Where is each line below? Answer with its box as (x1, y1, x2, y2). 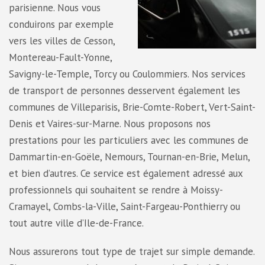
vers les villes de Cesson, (9, 34, 115, 47)
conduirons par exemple (9, 17, 114, 31)
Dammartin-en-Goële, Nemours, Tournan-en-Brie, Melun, (9, 150, 250, 163)
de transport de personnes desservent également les (9, 83, 240, 97)
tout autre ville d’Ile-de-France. (9, 216, 144, 230)
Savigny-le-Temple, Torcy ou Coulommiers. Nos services (9, 67, 245, 80)
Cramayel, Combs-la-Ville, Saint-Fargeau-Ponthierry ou (9, 199, 240, 213)
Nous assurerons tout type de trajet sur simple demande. (9, 244, 254, 258)
